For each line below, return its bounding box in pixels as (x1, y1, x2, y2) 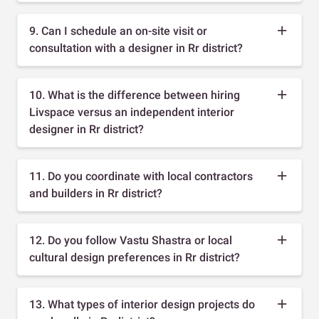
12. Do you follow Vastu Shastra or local (29, 233, 232, 247)
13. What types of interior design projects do (29, 297, 255, 311)
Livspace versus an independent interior (29, 105, 234, 119)
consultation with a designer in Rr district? (29, 41, 243, 55)
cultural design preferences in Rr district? (29, 250, 240, 264)
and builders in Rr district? (29, 186, 162, 200)
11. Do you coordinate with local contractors (29, 169, 253, 183)
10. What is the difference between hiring (29, 88, 240, 102)
